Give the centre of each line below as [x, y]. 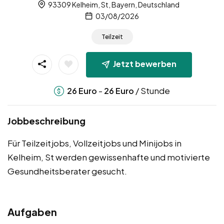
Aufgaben [32, 212]
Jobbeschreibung [46, 121]
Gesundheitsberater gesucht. [67, 171]
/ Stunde [152, 91]
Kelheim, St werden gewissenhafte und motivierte [109, 157]
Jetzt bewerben [145, 64]
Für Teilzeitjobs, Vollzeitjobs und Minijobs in [94, 143]
